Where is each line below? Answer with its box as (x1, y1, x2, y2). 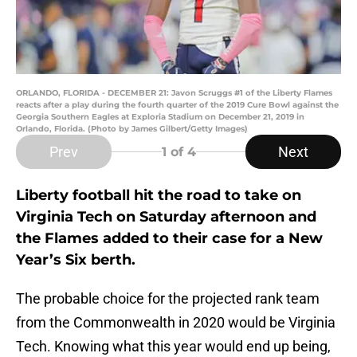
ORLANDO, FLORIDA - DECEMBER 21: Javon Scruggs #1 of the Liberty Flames (16, 88, 332, 99)
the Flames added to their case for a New (16, 229, 323, 248)
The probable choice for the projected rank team (16, 290, 320, 308)
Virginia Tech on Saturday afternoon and (16, 208, 316, 226)
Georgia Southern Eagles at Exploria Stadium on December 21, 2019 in (16, 112, 304, 123)
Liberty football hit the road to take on (16, 186, 301, 205)
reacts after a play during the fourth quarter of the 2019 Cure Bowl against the (16, 100, 339, 111)
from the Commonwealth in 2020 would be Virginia (16, 314, 335, 331)
